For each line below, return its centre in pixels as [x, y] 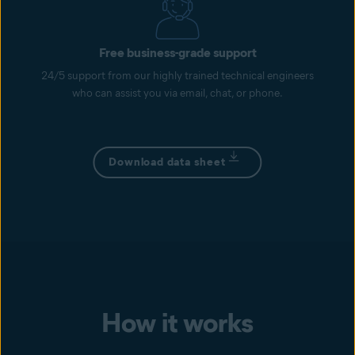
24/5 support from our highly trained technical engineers [177, 75]
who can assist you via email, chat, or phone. [177, 93]
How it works [177, 322]
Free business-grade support [177, 52]
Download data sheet [167, 162]
